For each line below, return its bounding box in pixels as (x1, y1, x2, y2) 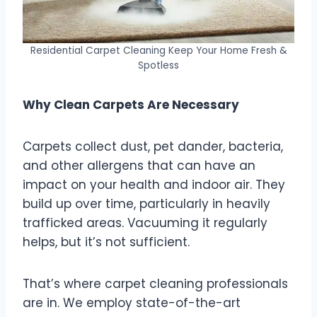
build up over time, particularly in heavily (23, 195, 270, 213)
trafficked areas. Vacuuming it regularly (23, 214, 267, 232)
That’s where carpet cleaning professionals (23, 275, 288, 293)
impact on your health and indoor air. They (23, 176, 285, 194)
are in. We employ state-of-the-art (23, 294, 241, 312)
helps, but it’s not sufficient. (23, 234, 190, 251)
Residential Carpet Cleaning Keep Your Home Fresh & (30, 44, 287, 58)
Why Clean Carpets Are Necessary (23, 96, 239, 114)
